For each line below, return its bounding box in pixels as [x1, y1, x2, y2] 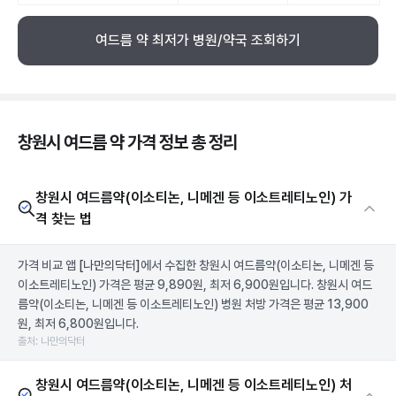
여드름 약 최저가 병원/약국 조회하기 [95, 32, 301, 49]
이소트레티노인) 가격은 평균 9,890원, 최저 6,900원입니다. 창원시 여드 [18, 278, 372, 292]
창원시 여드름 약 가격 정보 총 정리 [18, 132, 237, 153]
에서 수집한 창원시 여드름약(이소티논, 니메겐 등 [141, 258, 374, 272]
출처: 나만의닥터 [18, 335, 85, 347]
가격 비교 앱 [18, 258, 79, 272]
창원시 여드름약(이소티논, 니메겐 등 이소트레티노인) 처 [35, 377, 352, 393]
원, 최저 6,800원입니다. [18, 316, 139, 331]
